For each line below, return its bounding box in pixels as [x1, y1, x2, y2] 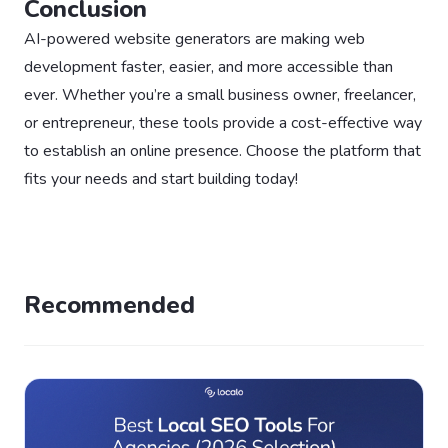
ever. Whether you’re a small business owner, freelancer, [24, 84, 416, 107]
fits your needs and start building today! [24, 168, 298, 191]
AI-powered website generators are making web [24, 28, 365, 51]
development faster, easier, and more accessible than [24, 56, 393, 79]
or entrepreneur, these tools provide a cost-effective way [24, 112, 422, 135]
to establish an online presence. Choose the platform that [24, 140, 421, 163]
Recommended [24, 289, 195, 322]
